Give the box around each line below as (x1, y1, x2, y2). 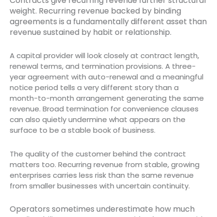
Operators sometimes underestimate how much (10, 203, 195, 215)
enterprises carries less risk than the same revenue (10, 170, 194, 180)
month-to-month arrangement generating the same (10, 93, 204, 104)
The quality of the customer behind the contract (10, 148, 186, 159)
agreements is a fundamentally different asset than (10, 16, 207, 27)
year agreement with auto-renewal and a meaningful (10, 72, 203, 82)
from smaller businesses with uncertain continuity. (10, 180, 190, 191)
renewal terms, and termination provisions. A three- (10, 61, 196, 72)
